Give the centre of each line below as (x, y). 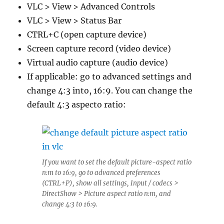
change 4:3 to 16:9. (70, 204)
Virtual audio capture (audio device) (98, 62)
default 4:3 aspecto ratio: (77, 104)
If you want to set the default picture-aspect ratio (117, 162)
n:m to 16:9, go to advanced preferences (101, 172)
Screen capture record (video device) (99, 48)
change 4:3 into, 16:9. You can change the (110, 90)
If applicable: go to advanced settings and (109, 76)
